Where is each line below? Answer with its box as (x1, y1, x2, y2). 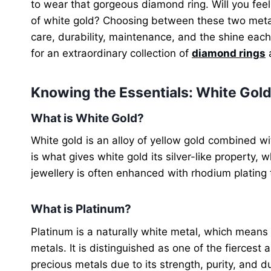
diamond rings (192, 47, 266, 59)
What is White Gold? (31, 111, 144, 125)
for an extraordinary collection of (31, 47, 192, 59)
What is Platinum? (31, 202, 131, 217)
